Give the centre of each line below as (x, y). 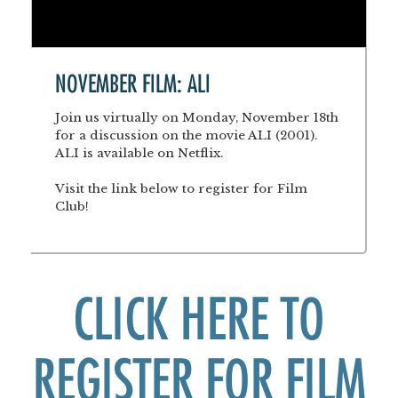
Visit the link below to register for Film (182, 189)
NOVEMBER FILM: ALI (133, 84)
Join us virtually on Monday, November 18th (197, 118)
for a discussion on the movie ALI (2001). (187, 136)
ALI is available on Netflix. (139, 154)
